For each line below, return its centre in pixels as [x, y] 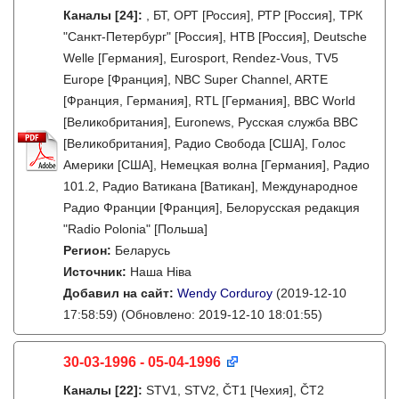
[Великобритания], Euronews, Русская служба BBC [211, 122]
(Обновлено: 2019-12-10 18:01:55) [220, 314]
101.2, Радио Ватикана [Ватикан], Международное [211, 186]
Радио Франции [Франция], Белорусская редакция [212, 208]
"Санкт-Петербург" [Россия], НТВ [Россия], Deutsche [215, 37]
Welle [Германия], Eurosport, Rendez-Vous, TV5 [201, 58]
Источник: [97, 272]
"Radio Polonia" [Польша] [135, 229]
